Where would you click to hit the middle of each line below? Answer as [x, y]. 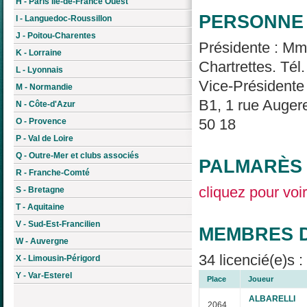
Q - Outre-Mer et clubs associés [77, 155]
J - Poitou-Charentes [56, 35]
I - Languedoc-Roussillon [64, 18]
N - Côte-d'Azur [46, 104]
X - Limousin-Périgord [58, 258]
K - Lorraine [39, 52]
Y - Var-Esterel [44, 275]
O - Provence [41, 121]
